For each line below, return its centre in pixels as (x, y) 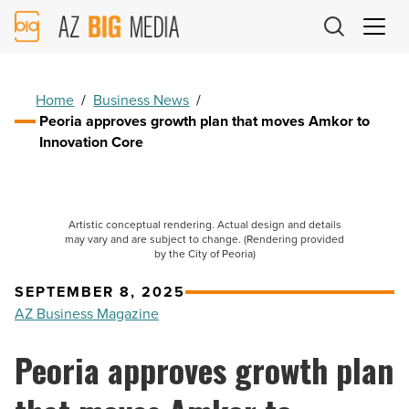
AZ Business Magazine (87, 314)
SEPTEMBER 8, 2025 (100, 292)
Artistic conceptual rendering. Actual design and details (204, 225)
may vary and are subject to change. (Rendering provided (204, 240)
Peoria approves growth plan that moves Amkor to (205, 121)
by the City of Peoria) (204, 254)
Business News (142, 100)
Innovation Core (92, 142)
